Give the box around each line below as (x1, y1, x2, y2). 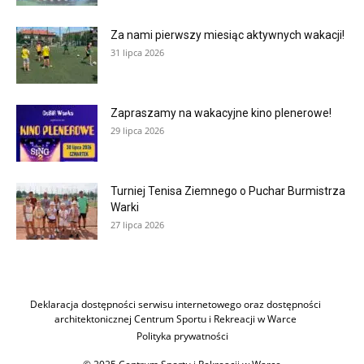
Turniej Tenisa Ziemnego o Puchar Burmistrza (110, 184, 345, 197)
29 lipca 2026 (110, 123, 164, 136)
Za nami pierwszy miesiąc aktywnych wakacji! (110, 28, 344, 41)
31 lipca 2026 (110, 45, 164, 58)
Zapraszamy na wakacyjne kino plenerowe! (110, 106, 331, 119)
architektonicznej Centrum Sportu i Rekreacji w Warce (54, 311, 297, 326)
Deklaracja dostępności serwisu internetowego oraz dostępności (30, 297, 321, 311)
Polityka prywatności (136, 328, 228, 343)
